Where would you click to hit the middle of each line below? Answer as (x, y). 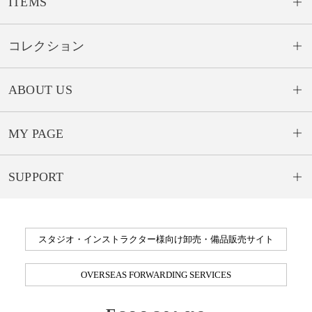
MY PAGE (36, 133)
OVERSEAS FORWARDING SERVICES (156, 274)
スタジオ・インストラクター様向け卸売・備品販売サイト (156, 240)
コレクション (46, 46)
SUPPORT (36, 177)
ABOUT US (40, 89)
